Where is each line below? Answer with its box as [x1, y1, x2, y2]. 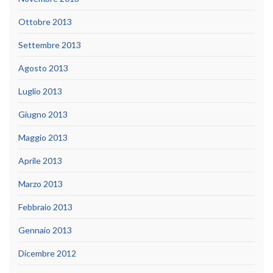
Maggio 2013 [18, 132, 68, 143]
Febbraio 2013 [18, 201, 73, 212]
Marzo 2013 [18, 178, 63, 189]
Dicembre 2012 [18, 247, 76, 258]
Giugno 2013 [18, 108, 68, 119]
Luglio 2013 [18, 85, 62, 96]
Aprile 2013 [18, 155, 62, 166]
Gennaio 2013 [18, 224, 72, 235]
